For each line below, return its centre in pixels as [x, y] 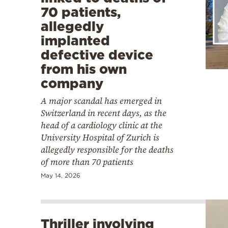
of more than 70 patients [87, 162]
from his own [84, 69]
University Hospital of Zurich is [100, 137]
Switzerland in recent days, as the [104, 113]
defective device [97, 54]
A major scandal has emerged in [101, 101]
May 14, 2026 [61, 175]
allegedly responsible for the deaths [107, 149]
